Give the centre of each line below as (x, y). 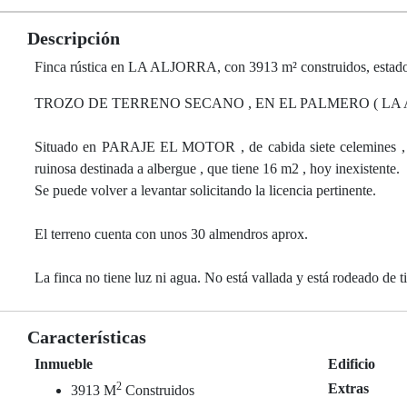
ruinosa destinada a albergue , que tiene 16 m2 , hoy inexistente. (217, 169)
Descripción (74, 38)
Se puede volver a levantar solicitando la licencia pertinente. (205, 190)
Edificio (352, 364)
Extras (349, 388)
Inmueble (64, 364)
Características (87, 337)
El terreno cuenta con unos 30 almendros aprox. (171, 234)
